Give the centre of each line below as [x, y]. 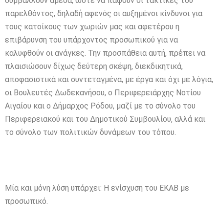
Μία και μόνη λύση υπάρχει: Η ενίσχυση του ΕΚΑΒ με [97, 188]
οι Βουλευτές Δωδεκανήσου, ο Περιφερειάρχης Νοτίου [103, 92]
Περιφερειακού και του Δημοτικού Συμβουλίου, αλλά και [105, 119]
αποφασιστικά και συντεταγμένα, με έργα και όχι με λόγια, [109, 79]
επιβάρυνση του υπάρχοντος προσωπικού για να [91, 40]
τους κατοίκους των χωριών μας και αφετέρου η [92, 26]
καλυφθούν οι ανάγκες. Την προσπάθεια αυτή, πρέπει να [105, 53]
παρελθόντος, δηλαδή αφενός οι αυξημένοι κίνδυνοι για [104, 13]
